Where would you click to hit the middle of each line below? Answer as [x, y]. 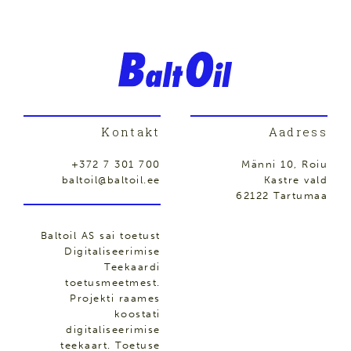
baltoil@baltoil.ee [111, 180]
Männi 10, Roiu [284, 165]
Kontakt [131, 132]
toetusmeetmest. [113, 283]
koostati [137, 314]
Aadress [298, 132]
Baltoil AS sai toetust [100, 236]
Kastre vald [295, 180]
